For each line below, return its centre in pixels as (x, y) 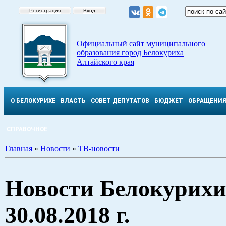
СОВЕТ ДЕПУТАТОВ (120, 101)
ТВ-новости (99, 149)
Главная (19, 149)
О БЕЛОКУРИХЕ (33, 101)
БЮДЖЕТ (169, 101)
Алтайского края (105, 62)
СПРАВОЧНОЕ (27, 129)
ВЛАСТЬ (73, 101)
